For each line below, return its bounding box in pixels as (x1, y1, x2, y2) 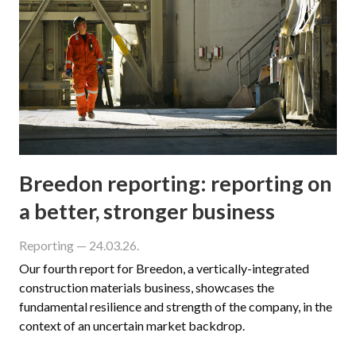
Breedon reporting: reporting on (19, 169, 332, 196)
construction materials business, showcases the (19, 279, 274, 295)
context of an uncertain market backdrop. (19, 317, 245, 333)
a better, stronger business (19, 197, 275, 224)
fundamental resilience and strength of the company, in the (19, 298, 332, 314)
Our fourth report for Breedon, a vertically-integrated (19, 260, 309, 276)
